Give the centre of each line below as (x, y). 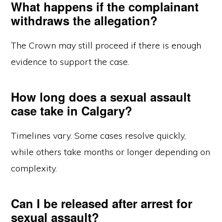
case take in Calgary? (72, 111)
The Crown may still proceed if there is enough (106, 45)
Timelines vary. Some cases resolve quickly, (99, 136)
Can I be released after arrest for (102, 203)
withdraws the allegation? (84, 20)
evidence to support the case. (70, 62)
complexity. (34, 168)
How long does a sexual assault (101, 97)
